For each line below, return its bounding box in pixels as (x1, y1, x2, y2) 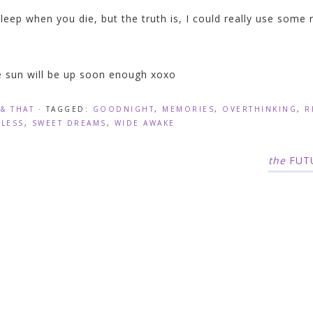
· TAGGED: (38, 103, 93, 114)
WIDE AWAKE (114, 117, 175, 128)
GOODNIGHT (92, 103, 154, 114)
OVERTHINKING (222, 103, 297, 114)
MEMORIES (162, 103, 214, 114)
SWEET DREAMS (31, 117, 107, 128)
